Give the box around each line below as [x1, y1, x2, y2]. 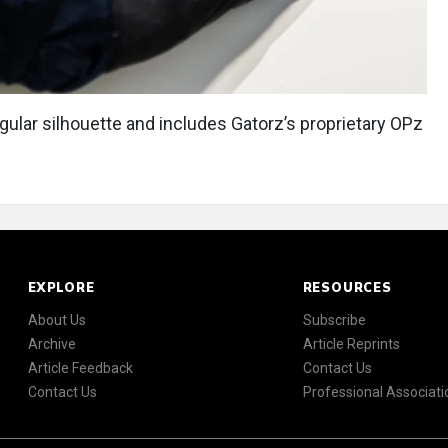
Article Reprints [302, 336, 400, 353]
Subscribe [302, 312, 366, 329]
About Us [28, 312, 86, 329]
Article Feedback [28, 360, 133, 377]
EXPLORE [28, 279, 95, 296]
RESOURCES [302, 279, 392, 296]
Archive [28, 336, 76, 353]
